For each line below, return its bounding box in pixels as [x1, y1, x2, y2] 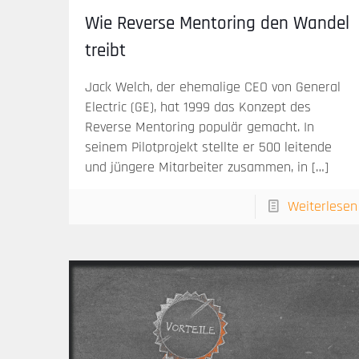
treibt [85, 39, 127, 63]
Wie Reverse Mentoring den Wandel [85, 12, 350, 36]
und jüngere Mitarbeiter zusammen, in [85, 158, 309, 177]
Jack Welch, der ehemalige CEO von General [85, 78, 341, 97]
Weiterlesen [287, 197, 357, 216]
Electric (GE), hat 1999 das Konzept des [85, 98, 312, 117]
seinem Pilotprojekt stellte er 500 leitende [85, 138, 333, 157]
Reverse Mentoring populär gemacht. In [85, 118, 315, 137]
